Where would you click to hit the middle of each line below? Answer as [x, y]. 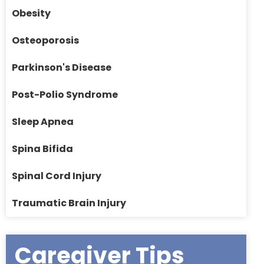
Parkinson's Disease [62, 68]
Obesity [31, 14]
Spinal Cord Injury [57, 176]
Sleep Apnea [43, 122]
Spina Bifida [42, 149]
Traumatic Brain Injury [69, 203]
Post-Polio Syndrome [65, 95]
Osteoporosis [45, 41]
